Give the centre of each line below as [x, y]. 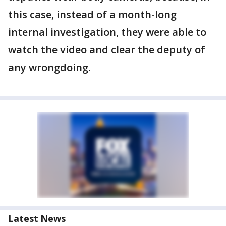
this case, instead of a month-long [92, 14]
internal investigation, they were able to [107, 32]
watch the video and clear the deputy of [107, 50]
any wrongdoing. [49, 67]
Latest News [37, 218]
